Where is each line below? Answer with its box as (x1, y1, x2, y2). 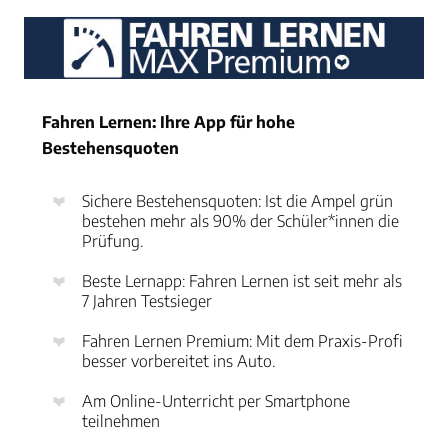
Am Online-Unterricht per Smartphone (82, 390, 350, 411)
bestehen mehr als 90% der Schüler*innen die (82, 210, 399, 231)
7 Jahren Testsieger (82, 290, 212, 311)
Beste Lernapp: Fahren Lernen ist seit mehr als (82, 270, 402, 291)
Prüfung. (82, 230, 147, 251)
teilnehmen (82, 410, 160, 431)
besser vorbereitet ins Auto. (82, 350, 279, 371)
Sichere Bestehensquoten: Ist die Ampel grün (82, 190, 393, 211)
